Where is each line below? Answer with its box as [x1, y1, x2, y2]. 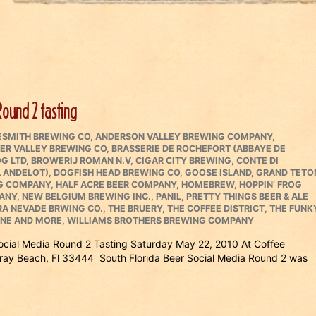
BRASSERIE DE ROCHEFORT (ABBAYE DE [111, 143, 286, 154]
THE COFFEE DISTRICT [167, 203, 265, 214]
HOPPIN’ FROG [239, 179, 302, 190]
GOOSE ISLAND [185, 167, 251, 178]
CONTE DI [236, 155, 279, 166]
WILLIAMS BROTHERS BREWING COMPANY [67, 215, 254, 226]
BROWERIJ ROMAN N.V [31, 155, 130, 166]
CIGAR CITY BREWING [135, 155, 231, 166]
